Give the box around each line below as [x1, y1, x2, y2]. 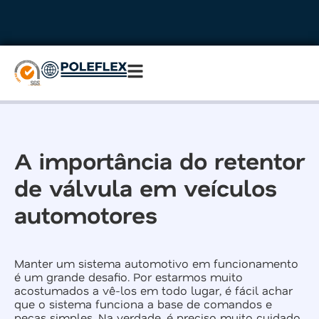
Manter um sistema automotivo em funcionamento [14, 256, 298, 271]
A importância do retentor [14, 145, 305, 176]
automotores [14, 199, 157, 230]
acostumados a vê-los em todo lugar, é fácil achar [14, 283, 293, 298]
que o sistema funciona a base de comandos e [14, 296, 272, 312]
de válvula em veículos [14, 172, 277, 203]
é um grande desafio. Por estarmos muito [14, 269, 243, 285]
